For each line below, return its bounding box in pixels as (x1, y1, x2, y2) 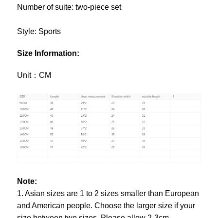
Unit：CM (17, 71, 51, 80)
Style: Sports (17, 27, 61, 36)
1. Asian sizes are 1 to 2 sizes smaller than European (17, 189, 199, 198)
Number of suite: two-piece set (17, 3, 121, 12)
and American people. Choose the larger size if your (17, 201, 195, 210)
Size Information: (17, 49, 79, 58)
